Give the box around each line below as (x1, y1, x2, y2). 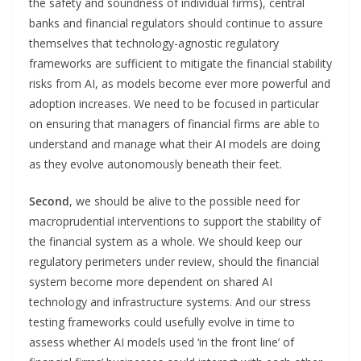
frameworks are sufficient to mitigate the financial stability (29, 55, 332, 71)
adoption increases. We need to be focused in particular (29, 95, 319, 111)
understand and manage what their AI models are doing (29, 135, 320, 151)
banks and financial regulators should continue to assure (29, 15, 323, 31)
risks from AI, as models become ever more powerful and (29, 75, 330, 91)
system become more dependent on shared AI (29, 273, 272, 289)
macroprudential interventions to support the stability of (29, 213, 321, 229)
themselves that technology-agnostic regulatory (29, 35, 279, 51)
